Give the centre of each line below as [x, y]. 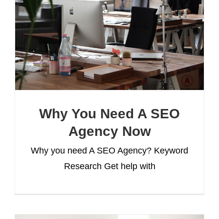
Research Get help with [109, 166]
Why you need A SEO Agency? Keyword [109, 150]
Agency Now [109, 131]
